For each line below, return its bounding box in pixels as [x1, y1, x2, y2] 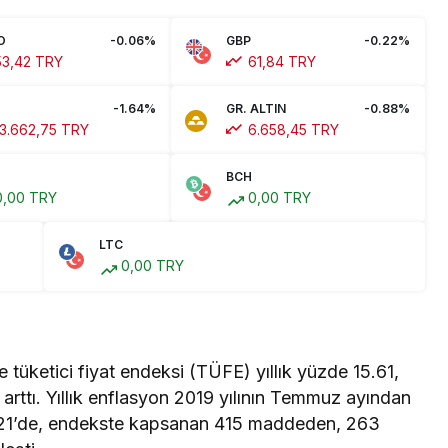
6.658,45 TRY [244, 121, 339, 139]
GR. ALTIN [226, 101, 286, 117]
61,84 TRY [244, 52, 316, 70]
